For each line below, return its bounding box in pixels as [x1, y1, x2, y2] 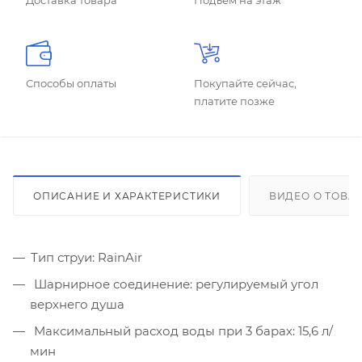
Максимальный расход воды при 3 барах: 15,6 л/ [31, 323, 333, 339]
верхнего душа [30, 297, 124, 313]
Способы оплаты [26, 77, 116, 90]
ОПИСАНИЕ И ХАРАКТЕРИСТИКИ [33, 190, 221, 203]
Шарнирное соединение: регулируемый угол [31, 276, 318, 293]
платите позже [194, 95, 275, 108]
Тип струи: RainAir [31, 250, 142, 266]
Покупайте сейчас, [194, 77, 297, 90]
